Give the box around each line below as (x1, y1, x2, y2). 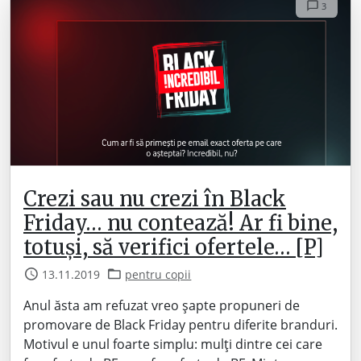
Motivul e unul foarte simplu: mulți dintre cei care (23, 334, 322, 353)
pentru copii (125, 266, 192, 282)
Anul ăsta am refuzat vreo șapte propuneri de (23, 296, 300, 314)
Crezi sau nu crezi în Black (23, 185, 286, 212)
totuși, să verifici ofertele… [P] (23, 234, 324, 260)
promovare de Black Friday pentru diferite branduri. (23, 315, 338, 334)
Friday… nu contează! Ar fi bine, (23, 210, 338, 236)
